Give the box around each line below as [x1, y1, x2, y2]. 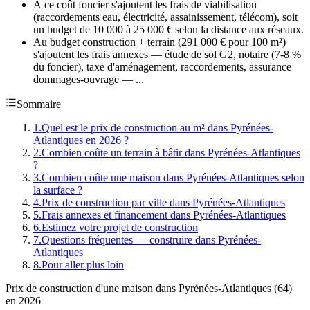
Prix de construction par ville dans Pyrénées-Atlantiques [42, 196, 285, 208]
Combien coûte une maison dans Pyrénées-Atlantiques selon [42, 171, 304, 183]
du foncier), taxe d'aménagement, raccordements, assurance [33, 60, 291, 73]
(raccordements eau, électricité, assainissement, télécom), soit [33, 10, 298, 23]
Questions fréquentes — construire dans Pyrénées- [42, 233, 261, 246]
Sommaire [17, 98, 61, 110]
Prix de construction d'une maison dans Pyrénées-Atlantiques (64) [6, 282, 292, 294]
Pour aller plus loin [42, 258, 124, 271]
